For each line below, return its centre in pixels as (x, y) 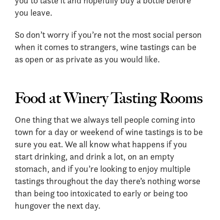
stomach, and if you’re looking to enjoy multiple (103, 169)
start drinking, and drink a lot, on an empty (95, 156)
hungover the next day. (58, 206)
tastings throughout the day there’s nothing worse (108, 181)
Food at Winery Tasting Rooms (109, 98)
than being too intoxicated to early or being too (101, 193)
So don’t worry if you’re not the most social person (108, 35)
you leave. (34, 13)
